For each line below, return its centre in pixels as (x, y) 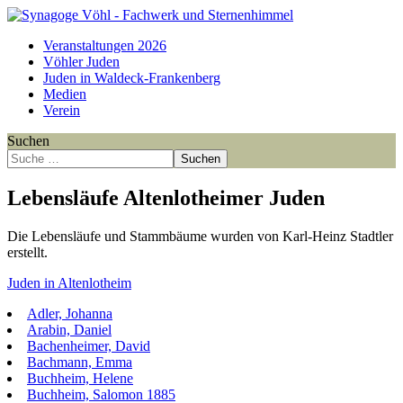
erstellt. (27, 252)
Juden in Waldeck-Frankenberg (132, 78)
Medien (65, 94)
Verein (62, 110)
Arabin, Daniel (69, 329)
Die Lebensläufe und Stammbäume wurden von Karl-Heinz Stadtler (200, 236)
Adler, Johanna (70, 313)
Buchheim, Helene (80, 378)
